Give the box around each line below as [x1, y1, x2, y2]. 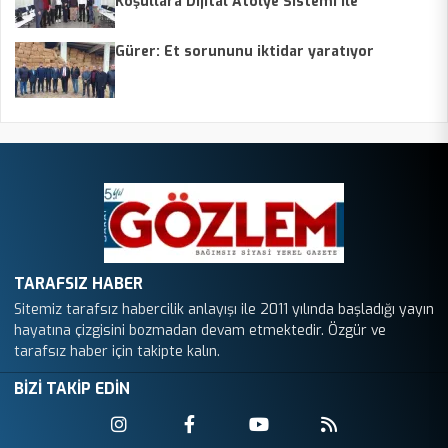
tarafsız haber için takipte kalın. [14, 342, 220, 362]
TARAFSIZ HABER [14, 273, 143, 295]
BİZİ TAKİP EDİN [14, 378, 130, 400]
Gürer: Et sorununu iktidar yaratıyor [115, 42, 374, 62]
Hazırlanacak [115, 12, 206, 32]
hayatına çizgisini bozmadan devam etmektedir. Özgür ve [14, 321, 386, 341]
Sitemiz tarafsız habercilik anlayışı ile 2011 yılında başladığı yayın [14, 300, 434, 320]
